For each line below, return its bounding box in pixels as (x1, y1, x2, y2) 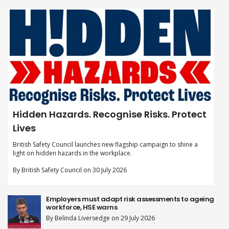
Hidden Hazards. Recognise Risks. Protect (13, 107, 207, 121)
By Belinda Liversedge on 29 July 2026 (46, 213, 155, 222)
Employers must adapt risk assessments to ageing (46, 194, 214, 204)
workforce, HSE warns (46, 202, 117, 212)
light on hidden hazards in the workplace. (13, 148, 132, 157)
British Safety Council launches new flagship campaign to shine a (13, 140, 198, 149)
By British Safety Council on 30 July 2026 (13, 165, 127, 174)
